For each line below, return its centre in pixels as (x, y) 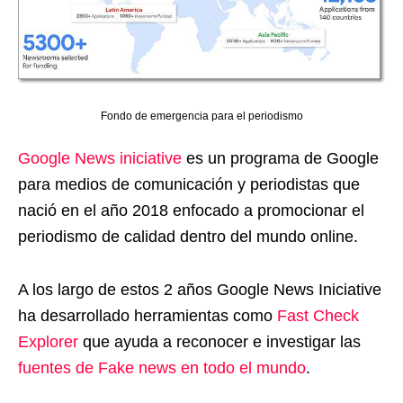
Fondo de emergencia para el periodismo (201, 116)
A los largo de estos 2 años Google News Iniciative (200, 289)
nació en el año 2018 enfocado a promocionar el (191, 210)
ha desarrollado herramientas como (148, 315)
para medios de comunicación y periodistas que (189, 184)
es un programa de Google (280, 158)
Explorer (48, 341)
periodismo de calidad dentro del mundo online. (188, 236)
